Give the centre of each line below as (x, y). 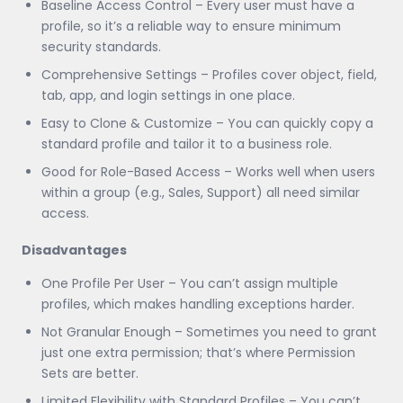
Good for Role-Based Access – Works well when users (208, 171)
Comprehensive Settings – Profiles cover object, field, (209, 74)
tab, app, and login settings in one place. (168, 95)
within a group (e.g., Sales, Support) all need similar (201, 192)
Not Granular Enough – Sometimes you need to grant (209, 331)
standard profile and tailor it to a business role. (187, 143)
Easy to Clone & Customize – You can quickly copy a (207, 123)
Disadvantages (74, 250)
